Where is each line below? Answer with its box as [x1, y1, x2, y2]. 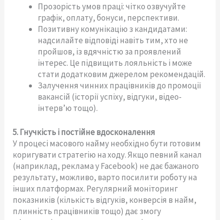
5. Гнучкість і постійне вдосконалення [13, 126, 156, 137]
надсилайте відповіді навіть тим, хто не [38, 35, 189, 46]
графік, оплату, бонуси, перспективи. [38, 12, 180, 24]
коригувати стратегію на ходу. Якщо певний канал [13, 149, 202, 160]
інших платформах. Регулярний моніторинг [13, 183, 178, 194]
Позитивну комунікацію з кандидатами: [38, 24, 188, 35]
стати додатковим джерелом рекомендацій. [38, 69, 206, 80]
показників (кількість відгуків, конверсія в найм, [13, 194, 197, 205]
